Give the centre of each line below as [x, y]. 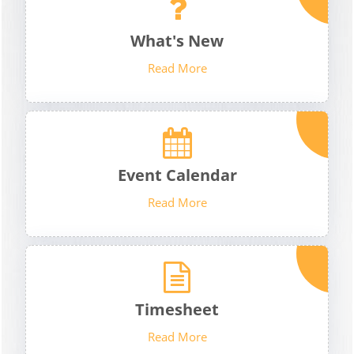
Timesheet [177, 309]
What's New [177, 41]
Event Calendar [177, 175]
